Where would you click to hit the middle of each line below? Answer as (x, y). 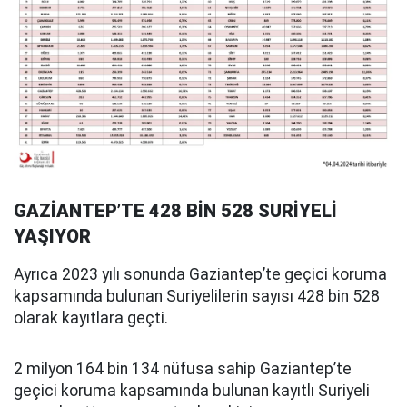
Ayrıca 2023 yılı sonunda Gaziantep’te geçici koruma (200, 275)
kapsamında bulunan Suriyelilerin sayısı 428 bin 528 (197, 297)
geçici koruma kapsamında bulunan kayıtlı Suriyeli (192, 391)
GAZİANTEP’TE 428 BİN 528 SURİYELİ (175, 211)
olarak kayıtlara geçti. (91, 318)
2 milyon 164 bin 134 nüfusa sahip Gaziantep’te (183, 369)
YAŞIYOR (52, 237)
